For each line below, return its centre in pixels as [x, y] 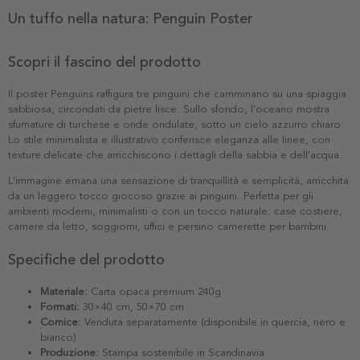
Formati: [60, 307]
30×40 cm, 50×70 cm [132, 307]
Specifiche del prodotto [86, 260]
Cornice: [61, 323]
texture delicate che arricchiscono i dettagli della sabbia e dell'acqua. [175, 155]
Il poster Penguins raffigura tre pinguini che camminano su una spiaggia [177, 94]
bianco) [58, 338]
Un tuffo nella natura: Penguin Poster [131, 19]
